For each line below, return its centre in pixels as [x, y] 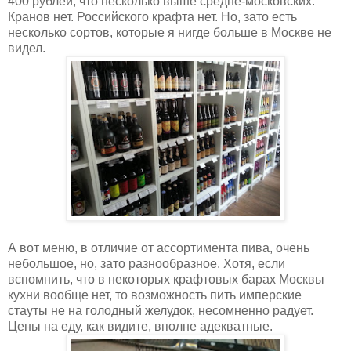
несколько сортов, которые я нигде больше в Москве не [170, 32]
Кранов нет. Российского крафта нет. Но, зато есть [152, 16]
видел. [27, 48]
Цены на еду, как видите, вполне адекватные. [140, 326]
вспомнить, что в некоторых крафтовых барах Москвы [166, 279]
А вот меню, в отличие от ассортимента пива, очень [159, 248]
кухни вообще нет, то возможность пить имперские [155, 295]
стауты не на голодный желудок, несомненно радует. [161, 310]
